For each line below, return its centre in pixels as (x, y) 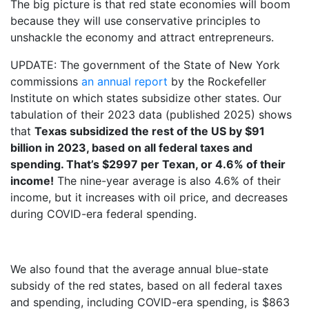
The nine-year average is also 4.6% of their (167, 180)
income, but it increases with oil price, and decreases (149, 197)
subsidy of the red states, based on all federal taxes (146, 285)
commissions (46, 81)
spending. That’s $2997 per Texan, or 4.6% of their (148, 164)
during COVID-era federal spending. (103, 213)
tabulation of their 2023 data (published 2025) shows (151, 114)
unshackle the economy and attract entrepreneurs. (142, 37)
